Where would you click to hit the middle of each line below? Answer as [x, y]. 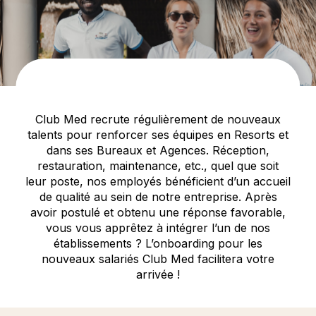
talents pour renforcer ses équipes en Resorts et [158, 135]
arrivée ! [158, 274]
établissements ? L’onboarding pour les [158, 243]
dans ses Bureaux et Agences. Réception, [158, 150]
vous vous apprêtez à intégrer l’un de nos [158, 228]
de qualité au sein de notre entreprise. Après [158, 197]
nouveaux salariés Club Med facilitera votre [158, 259]
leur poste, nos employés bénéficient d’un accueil [158, 181]
